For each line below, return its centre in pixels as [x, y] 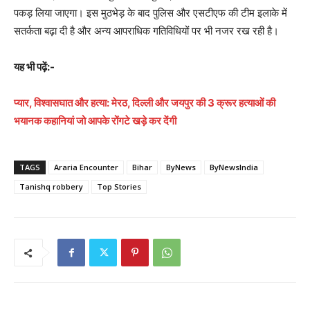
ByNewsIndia [234, 167]
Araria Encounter [86, 167]
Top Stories [119, 187]
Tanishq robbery [51, 187]
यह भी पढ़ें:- [34, 67]
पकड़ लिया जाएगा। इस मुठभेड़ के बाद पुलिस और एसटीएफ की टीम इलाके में [151, 13]
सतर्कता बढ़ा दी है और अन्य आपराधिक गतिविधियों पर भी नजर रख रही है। [146, 31]
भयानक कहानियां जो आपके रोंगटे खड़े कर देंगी [95, 121]
